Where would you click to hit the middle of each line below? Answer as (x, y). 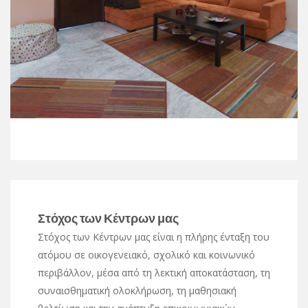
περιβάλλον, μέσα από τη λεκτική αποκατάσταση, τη (154, 272)
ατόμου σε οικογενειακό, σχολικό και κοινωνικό (146, 254)
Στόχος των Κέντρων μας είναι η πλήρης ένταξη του (154, 236)
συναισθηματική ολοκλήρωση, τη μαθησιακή (137, 290)
